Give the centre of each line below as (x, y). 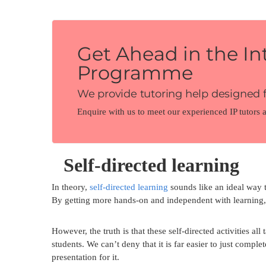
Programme (135, 73)
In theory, (71, 187)
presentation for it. (85, 257)
